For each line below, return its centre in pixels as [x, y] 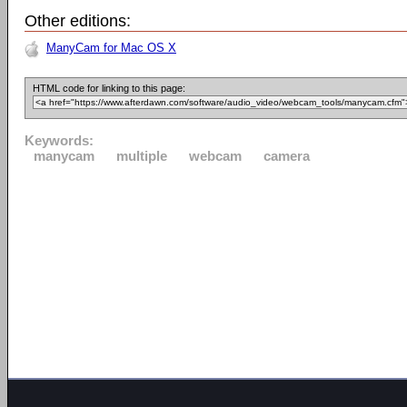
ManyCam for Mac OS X [111, 48]
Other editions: [78, 21]
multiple [142, 156]
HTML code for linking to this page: [109, 88]
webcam [215, 156]
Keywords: [59, 140]
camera [287, 156]
